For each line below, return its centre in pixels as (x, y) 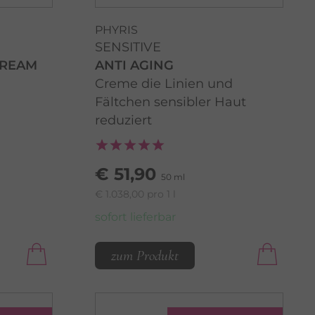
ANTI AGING (134, 65)
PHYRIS (116, 30)
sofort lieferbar (135, 217)
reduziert (123, 120)
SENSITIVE (128, 47)
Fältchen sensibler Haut (170, 102)
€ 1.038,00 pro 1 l (135, 194)
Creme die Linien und (163, 83)
